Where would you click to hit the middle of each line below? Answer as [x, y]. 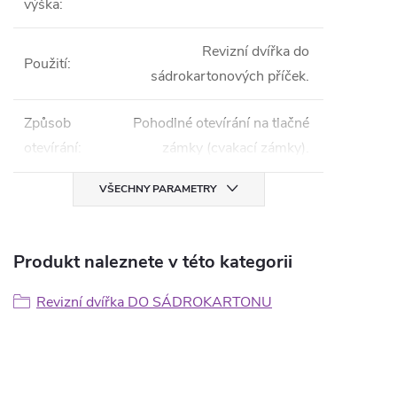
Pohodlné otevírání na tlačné [221, 123]
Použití [46, 64]
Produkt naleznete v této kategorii [153, 262]
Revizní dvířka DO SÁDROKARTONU [154, 302]
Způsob [47, 123]
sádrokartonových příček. [230, 76]
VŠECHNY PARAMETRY [157, 189]
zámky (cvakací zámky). [236, 148]
